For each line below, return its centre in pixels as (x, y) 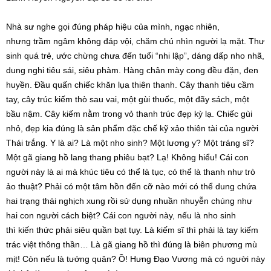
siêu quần (93, 230)
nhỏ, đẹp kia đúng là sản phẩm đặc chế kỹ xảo (96, 129)
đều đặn (223, 70)
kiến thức (36, 230)
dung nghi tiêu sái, (42, 70)
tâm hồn (108, 187)
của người (238, 129)
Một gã (21, 158)
